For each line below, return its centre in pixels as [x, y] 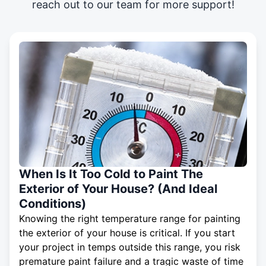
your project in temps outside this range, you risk [130, 247]
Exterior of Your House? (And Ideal [118, 189]
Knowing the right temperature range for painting [130, 218]
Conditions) [53, 203]
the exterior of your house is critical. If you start [127, 232]
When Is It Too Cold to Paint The [111, 174]
